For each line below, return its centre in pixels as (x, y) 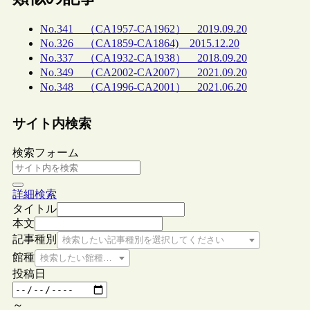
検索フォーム (46, 152)
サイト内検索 (52, 124)
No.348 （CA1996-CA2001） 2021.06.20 (144, 87)
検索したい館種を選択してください (112, 257)
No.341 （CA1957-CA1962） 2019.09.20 (144, 29)
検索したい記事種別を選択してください (143, 239)
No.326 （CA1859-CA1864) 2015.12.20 (140, 44)
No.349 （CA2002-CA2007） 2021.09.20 (144, 73)
